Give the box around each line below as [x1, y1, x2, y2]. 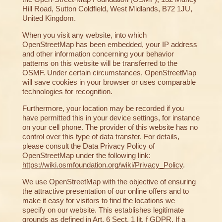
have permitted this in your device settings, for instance [22, 113, 200, 122]
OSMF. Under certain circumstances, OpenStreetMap [22, 68, 196, 77]
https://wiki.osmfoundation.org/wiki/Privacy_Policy [22, 161, 183, 169]
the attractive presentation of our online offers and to [22, 187, 189, 196]
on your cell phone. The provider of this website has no [22, 123, 198, 132]
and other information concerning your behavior [22, 50, 174, 58]
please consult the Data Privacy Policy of [22, 142, 155, 151]
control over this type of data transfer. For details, [22, 132, 179, 141]
